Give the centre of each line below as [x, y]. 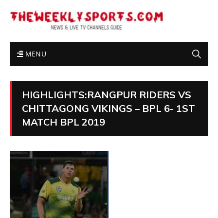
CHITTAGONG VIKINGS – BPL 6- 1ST [109, 109]
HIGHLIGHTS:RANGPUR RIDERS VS [107, 95]
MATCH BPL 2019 [64, 122]
